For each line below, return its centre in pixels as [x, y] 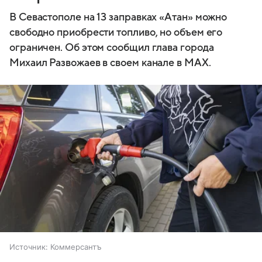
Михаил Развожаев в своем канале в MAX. [110, 63]
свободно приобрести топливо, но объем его [116, 32]
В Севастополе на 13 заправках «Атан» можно [118, 17]
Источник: [29, 247]
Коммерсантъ [76, 247]
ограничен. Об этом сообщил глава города [112, 47]
